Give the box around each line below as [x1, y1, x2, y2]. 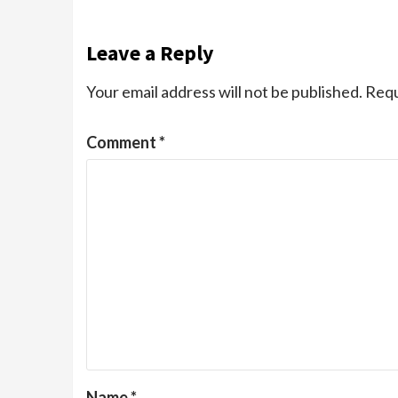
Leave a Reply [86, 38, 214, 67]
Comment [86, 131, 159, 152]
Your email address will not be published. [86, 81, 362, 101]
